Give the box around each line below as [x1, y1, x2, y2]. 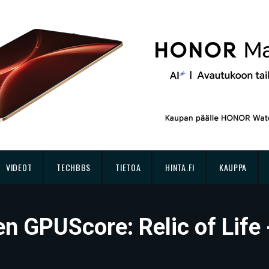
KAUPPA [219, 161, 247, 174]
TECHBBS [56, 161, 91, 174]
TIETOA [115, 161, 141, 174]
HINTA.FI [165, 161, 195, 174]
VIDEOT [6, 161, 32, 174]
